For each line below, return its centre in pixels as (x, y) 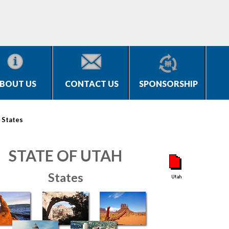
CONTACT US (91, 84)
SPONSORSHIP (168, 84)
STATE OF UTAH (65, 155)
